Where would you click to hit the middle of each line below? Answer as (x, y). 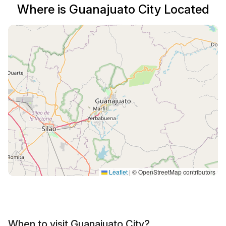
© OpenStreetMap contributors (173, 172)
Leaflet (118, 172)
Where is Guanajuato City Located (113, 9)
